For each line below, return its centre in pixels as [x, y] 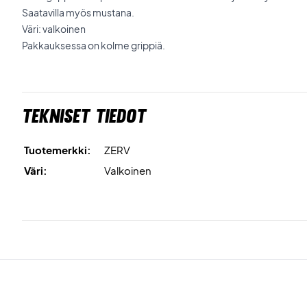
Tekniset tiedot [84, 116]
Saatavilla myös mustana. [78, 12]
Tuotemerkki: [58, 150]
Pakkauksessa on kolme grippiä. [94, 45]
